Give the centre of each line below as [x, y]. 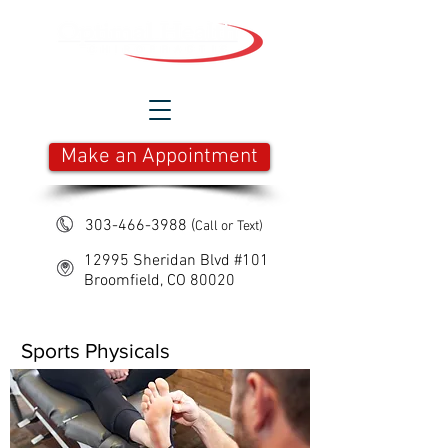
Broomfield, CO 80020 [159, 281]
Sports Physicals [95, 350]
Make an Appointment [159, 157]
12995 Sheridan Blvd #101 [176, 261]
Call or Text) [229, 226]
